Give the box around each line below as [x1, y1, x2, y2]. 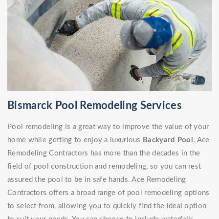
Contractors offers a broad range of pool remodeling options [7, 189, 210, 197]
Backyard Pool [143, 136, 193, 144]
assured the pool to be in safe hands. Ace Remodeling [7, 176, 186, 184]
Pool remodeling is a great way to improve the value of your [7, 123, 209, 131]
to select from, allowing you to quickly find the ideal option [7, 202, 207, 210]
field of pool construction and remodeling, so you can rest [7, 163, 201, 171]
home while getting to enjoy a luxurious [7, 136, 143, 144]
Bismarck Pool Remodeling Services [7, 100, 182, 111]
